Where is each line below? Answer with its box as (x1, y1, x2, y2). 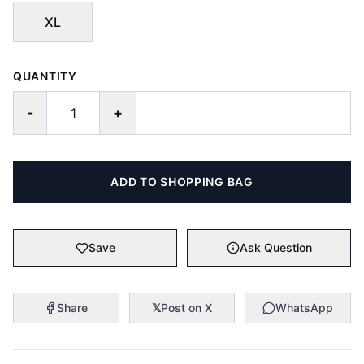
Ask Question (239, 240, 312, 254)
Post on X (160, 301, 212, 314)
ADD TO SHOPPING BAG (110, 175, 253, 188)
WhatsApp (275, 301, 334, 314)
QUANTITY (13, 69, 77, 83)
